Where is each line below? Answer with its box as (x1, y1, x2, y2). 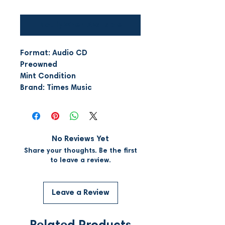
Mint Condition (20, 72, 76, 80)
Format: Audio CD (20, 49, 87, 57)
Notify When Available (39, 21, 122, 29)
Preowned (20, 61, 57, 69)
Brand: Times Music (20, 84, 92, 92)
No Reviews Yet (52, 135, 109, 143)
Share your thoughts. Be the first (24, 147, 137, 155)
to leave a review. (50, 157, 111, 164)
